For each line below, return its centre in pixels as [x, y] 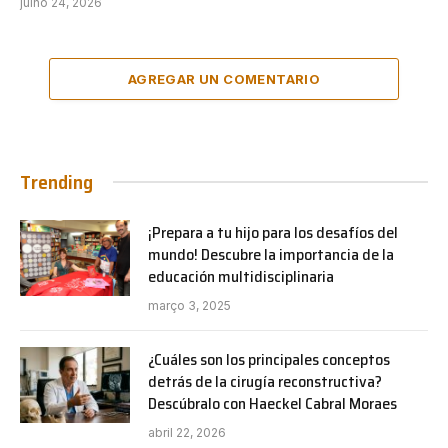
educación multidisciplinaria [241, 276]
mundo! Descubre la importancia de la [271, 254]
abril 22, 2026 [187, 432]
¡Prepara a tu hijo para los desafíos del [273, 232]
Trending [56, 181]
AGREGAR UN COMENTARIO [224, 78]
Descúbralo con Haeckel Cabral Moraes [272, 403]
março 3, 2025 [189, 305]
